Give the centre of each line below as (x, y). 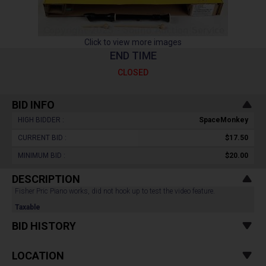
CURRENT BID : (42, 138)
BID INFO (33, 105)
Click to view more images (133, 42)
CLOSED (133, 72)
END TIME (133, 56)
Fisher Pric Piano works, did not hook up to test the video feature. (116, 191)
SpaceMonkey (224, 120)
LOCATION (38, 256)
